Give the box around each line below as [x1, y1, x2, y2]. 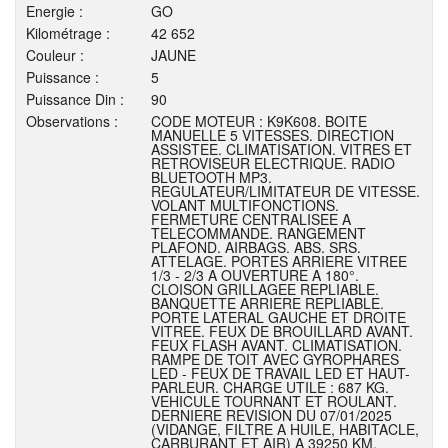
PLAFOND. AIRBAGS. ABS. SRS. [151, 237, 361, 257]
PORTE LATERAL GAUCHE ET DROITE [151, 307, 406, 327]
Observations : [26, 111, 118, 131]
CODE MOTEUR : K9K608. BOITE [151, 111, 367, 131]
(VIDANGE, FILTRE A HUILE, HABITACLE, [151, 419, 419, 439]
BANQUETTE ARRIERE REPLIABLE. [151, 293, 384, 313]
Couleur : [26, 45, 84, 65]
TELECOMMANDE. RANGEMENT [151, 223, 366, 243]
